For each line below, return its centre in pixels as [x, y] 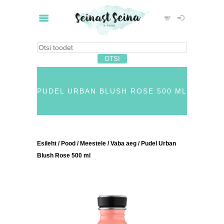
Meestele [93, 143]
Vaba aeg [123, 143]
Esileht [47, 143]
